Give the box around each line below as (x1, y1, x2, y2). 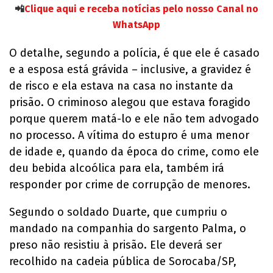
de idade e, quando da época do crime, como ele (9, 145, 259, 159)
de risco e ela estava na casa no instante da (9, 79, 233, 93)
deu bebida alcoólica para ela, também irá (9, 161, 224, 175)
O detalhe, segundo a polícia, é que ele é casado (9, 46, 260, 60)
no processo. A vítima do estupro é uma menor (9, 129, 249, 143)
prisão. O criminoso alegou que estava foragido (9, 96, 250, 110)
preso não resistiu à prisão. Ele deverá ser (9, 238, 222, 252)
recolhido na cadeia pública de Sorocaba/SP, (9, 255, 236, 269)
